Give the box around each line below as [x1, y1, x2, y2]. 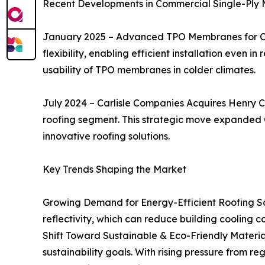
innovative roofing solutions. [43, 130, 170, 143]
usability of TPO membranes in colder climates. [43, 64, 256, 76]
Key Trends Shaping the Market [43, 163, 186, 176]
